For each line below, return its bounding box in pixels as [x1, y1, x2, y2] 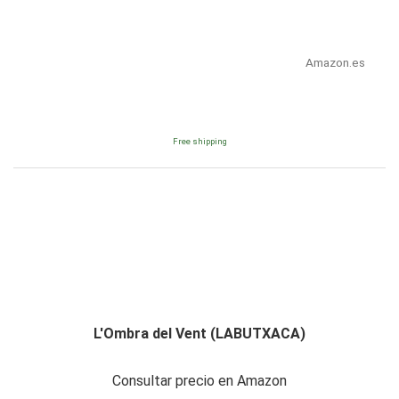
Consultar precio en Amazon [112, 372, 287, 390]
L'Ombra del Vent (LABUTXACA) [94, 325, 305, 343]
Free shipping [172, 136, 227, 147]
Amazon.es [305, 55, 365, 70]
